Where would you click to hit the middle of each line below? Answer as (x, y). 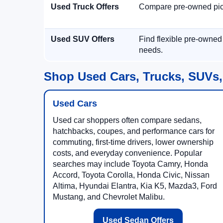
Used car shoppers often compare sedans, (127, 120)
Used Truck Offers (85, 7)
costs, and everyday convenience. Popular (127, 153)
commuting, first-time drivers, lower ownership (133, 142)
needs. (151, 50)
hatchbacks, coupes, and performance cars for (134, 131)
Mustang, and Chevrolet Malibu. (109, 197)
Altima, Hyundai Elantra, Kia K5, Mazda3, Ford (135, 186)
